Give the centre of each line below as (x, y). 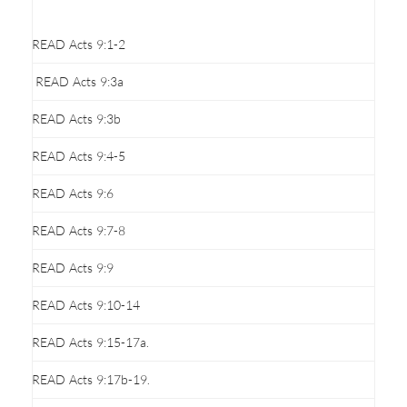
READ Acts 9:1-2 (79, 44)
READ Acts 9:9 (73, 267)
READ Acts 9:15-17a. (90, 342)
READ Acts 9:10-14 (86, 304)
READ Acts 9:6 (73, 193)
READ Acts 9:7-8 (79, 230)
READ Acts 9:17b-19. (91, 379)
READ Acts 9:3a (78, 81)
